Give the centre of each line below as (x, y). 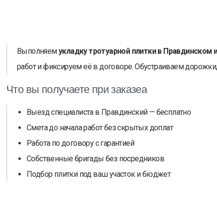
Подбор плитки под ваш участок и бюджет (99, 174)
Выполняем (38, 51)
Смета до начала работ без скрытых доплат (100, 127)
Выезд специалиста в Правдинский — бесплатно (109, 112)
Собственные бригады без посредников (95, 158)
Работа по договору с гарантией (80, 143)
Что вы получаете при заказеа (77, 89)
